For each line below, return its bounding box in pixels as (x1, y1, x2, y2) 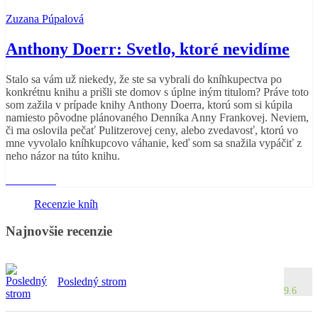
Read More (6, 173, 56, 186)
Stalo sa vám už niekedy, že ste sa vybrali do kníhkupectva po (6, 72, 282, 85)
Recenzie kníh (34, 197, 98, 210)
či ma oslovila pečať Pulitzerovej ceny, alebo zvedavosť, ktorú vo (6, 124, 298, 136)
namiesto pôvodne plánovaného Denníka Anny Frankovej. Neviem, (6, 111, 309, 124)
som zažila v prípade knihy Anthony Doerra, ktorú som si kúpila (6, 98, 292, 111)
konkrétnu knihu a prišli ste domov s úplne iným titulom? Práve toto (6, 85, 309, 98)
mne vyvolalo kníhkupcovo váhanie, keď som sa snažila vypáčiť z (6, 136, 302, 149)
